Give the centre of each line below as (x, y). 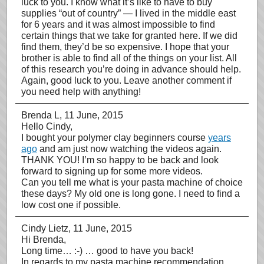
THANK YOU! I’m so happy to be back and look (120, 160)
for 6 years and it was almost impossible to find (118, 24)
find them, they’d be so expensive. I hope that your (125, 47)
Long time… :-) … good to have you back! (107, 251)
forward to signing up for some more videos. (112, 171)
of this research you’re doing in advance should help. (131, 69)
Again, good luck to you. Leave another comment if (126, 80)
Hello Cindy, (47, 126)
